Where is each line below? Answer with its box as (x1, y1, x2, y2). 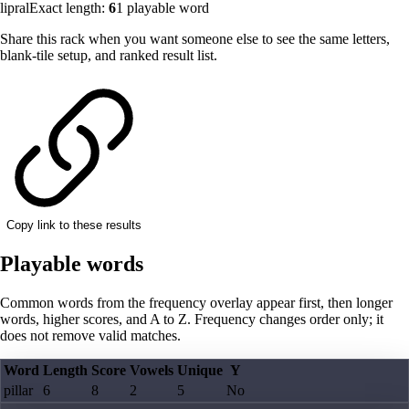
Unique (177, 362, 223, 379)
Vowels (130, 362, 173, 379)
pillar (4, 383, 33, 399)
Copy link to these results (6, 218, 142, 233)
